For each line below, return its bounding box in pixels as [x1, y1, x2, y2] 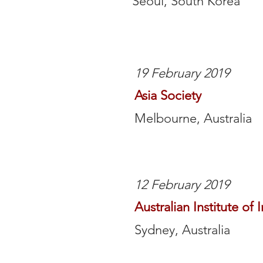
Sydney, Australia [134, 222, 230, 238]
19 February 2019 [134, 65, 230, 81]
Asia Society [134, 87, 201, 103]
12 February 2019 [134, 177, 230, 193]
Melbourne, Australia [134, 110, 252, 126]
